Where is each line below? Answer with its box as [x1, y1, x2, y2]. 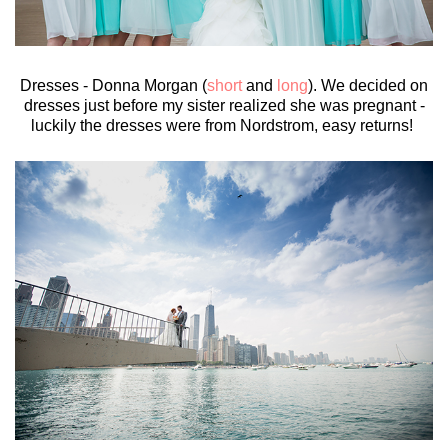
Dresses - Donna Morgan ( [20, 77, 207, 95]
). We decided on [308, 77, 428, 95]
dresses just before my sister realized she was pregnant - [23, 97, 425, 115]
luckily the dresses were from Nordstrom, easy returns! [31, 117, 417, 135]
